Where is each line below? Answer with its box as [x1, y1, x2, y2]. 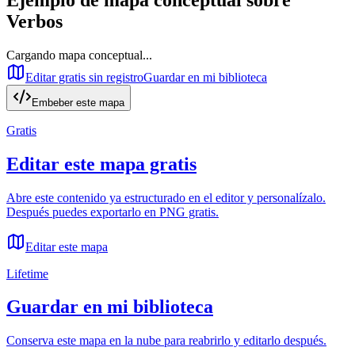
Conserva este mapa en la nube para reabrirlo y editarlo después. [6, 334, 326, 348]
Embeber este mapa [32, 96, 124, 109]
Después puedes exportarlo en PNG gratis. [6, 204, 219, 219]
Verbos [6, 10, 63, 32]
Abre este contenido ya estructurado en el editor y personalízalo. [6, 190, 326, 204]
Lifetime [6, 266, 48, 281]
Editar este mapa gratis [6, 153, 197, 174]
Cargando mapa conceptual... [6, 48, 152, 62]
